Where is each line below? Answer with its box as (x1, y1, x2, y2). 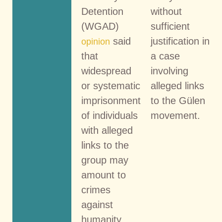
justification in (150, 36, 210, 47)
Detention (81, 6, 124, 17)
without (150, 6, 182, 17)
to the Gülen (150, 95, 205, 107)
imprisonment (81, 95, 141, 107)
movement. (150, 110, 200, 121)
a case (150, 51, 180, 62)
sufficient (150, 21, 190, 32)
